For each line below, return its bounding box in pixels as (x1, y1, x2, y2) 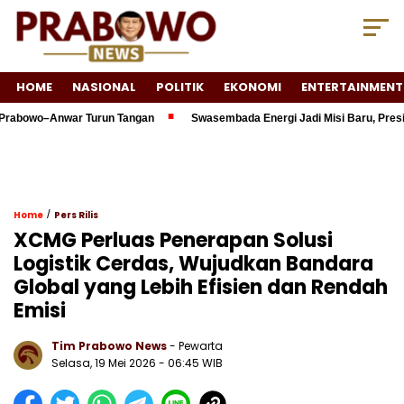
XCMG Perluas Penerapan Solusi (14, 226, 333, 255)
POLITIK (156, 78, 204, 96)
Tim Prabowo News (51, 338, 167, 354)
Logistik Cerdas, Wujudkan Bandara (14, 250, 373, 279)
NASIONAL (72, 78, 136, 96)
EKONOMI (224, 78, 281, 96)
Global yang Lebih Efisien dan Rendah (14, 273, 388, 302)
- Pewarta (170, 338, 223, 354)
